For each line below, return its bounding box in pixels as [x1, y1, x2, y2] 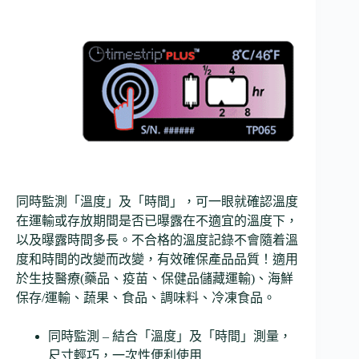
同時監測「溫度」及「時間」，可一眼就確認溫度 [16, 194, 298, 208]
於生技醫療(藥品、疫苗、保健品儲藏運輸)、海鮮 [16, 271, 293, 285]
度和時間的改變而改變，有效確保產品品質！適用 [16, 252, 298, 266]
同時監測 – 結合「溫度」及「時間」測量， [48, 329, 292, 343]
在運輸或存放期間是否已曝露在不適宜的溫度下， [16, 213, 298, 228]
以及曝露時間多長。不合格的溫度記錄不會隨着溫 [16, 232, 298, 247]
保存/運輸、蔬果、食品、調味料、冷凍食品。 [16, 290, 276, 305]
